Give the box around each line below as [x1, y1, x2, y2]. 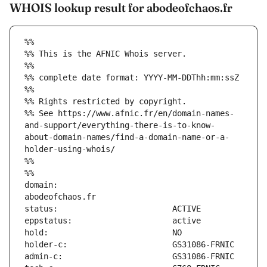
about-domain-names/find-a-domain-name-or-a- [24, 132, 229, 142]
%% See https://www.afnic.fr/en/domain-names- [24, 108, 234, 119]
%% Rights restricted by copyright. [24, 97, 187, 107]
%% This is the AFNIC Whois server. [24, 49, 187, 59]
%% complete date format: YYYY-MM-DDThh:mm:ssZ [24, 73, 239, 83]
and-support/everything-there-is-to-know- [24, 120, 215, 131]
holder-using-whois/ [24, 144, 115, 154]
